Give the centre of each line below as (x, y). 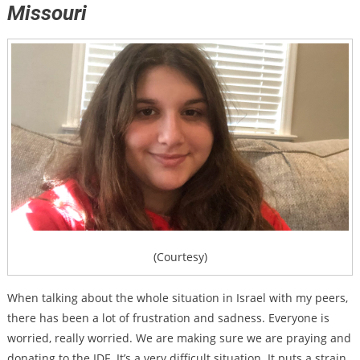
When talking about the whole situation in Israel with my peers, (177, 298)
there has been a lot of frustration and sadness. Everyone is (168, 318)
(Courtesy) (180, 257)
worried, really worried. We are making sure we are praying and (179, 338)
